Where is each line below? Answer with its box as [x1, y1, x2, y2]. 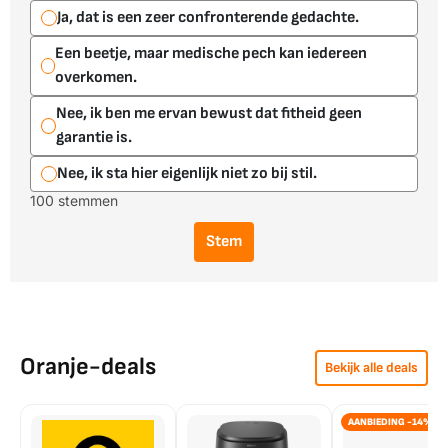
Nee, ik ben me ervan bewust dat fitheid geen [55, 104, 362, 124]
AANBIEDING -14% [348, 416, 433, 429]
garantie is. [55, 128, 132, 148]
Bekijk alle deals [325, 359, 418, 377]
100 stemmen [30, 192, 118, 210]
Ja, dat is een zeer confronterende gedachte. [57, 8, 359, 28]
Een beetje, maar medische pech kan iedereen [55, 44, 368, 64]
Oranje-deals [20, 352, 156, 382]
